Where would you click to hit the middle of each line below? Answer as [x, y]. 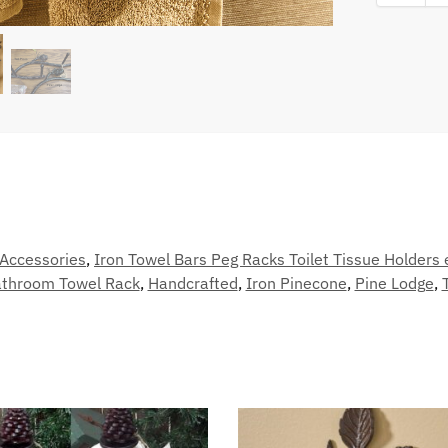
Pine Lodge [394, 282]
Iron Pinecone [296, 282]
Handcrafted [192, 282]
